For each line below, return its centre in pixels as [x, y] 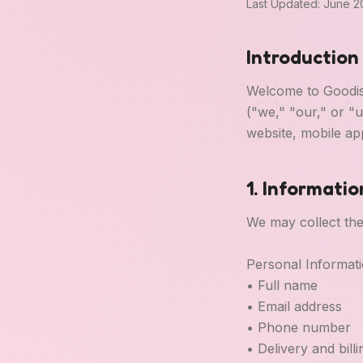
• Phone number [299, 327]
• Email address [294, 306]
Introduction [303, 57]
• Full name [282, 285]
